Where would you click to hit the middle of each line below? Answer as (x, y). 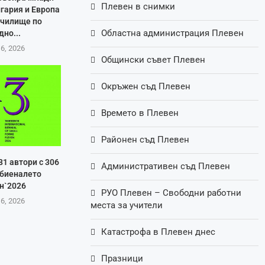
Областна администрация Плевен (173, 33)
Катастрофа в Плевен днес (159, 232)
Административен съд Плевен (166, 167)
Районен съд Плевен (146, 140)
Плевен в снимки (138, 7)
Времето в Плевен (140, 113)
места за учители (127, 206)
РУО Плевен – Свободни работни (172, 193)
